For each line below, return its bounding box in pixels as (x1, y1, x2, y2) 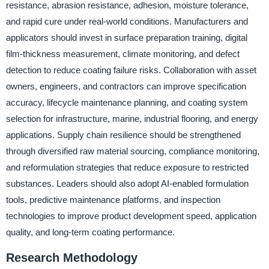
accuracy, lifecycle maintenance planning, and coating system (5, 97, 248, 107)
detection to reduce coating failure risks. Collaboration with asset (5, 64, 256, 75)
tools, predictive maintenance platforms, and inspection (5, 194, 220, 205)
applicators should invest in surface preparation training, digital (5, 32, 247, 43)
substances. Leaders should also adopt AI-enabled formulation (5, 178, 249, 189)
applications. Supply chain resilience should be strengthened (5, 129, 241, 140)
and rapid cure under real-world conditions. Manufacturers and (5, 16, 248, 26)
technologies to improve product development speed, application (5, 210, 256, 221)
